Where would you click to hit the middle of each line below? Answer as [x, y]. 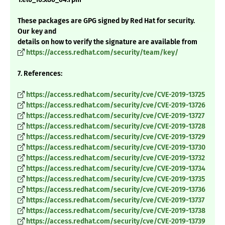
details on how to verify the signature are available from [107, 42]
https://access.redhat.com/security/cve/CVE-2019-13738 [116, 211]
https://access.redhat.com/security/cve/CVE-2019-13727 [115, 116]
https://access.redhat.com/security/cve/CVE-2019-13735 [116, 179]
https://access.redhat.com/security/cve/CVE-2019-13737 [115, 200]
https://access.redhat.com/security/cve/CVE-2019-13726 [116, 105]
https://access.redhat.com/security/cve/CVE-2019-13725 [116, 95]
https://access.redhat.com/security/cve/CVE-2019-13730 [116, 148]
